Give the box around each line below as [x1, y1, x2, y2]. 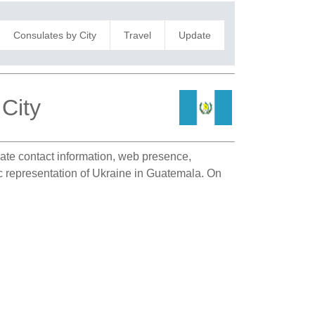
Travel [123, 29, 151, 41]
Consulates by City [13, 29, 96, 41]
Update [178, 29, 211, 41]
